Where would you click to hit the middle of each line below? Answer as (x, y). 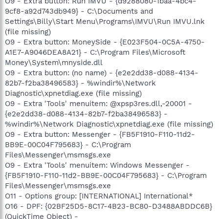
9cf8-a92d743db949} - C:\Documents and (79, 11)
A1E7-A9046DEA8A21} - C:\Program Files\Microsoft (95, 52)
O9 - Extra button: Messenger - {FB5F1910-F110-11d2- (100, 134)
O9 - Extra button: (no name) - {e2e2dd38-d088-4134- (102, 73)
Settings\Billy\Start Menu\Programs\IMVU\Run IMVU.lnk (105, 22)
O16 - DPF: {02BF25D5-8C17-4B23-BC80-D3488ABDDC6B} (109, 206)
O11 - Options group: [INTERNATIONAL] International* (99, 196)
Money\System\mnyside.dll (54, 63)
